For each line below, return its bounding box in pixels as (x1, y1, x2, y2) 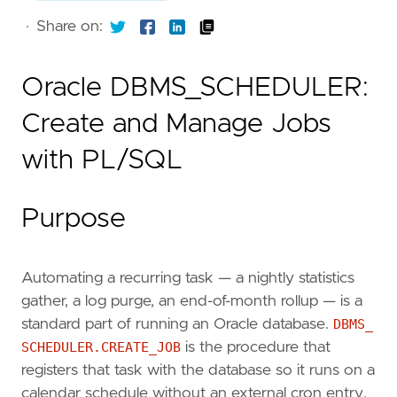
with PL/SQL (21, 147, 183, 175)
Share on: (36, 19, 103, 35)
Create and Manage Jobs (21, 111, 331, 138)
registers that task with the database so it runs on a (21, 362, 375, 378)
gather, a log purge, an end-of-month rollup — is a (21, 292, 362, 309)
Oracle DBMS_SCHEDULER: (21, 74, 369, 102)
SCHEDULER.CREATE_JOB (21, 339, 181, 355)
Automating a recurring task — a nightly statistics (21, 269, 354, 286)
